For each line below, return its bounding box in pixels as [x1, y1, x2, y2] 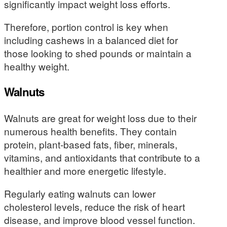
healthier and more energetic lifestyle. [4, 163, 166, 177]
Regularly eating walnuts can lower [4, 186, 156, 200]
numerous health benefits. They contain [4, 124, 177, 138]
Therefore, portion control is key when [4, 19, 168, 33]
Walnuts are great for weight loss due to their [4, 110, 197, 125]
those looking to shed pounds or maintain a [4, 46, 192, 60]
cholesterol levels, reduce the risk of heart [4, 200, 185, 213]
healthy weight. [4, 59, 69, 73]
